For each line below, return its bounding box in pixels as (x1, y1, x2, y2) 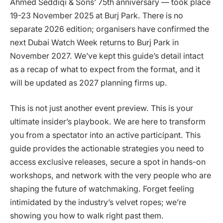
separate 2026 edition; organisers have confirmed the (10, 24, 209, 34)
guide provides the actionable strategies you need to (10, 144, 204, 154)
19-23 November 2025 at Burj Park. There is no (10, 10, 183, 20)
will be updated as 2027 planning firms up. (10, 78, 167, 88)
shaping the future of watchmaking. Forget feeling (10, 184, 194, 194)
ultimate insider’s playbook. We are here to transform (10, 117, 206, 127)
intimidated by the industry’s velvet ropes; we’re (10, 198, 186, 208)
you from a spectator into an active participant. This (10, 130, 201, 140)
